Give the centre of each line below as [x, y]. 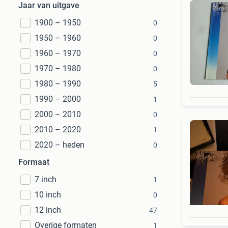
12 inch [48, 210]
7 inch [46, 179]
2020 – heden [60, 145]
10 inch [48, 195]
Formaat [34, 162]
